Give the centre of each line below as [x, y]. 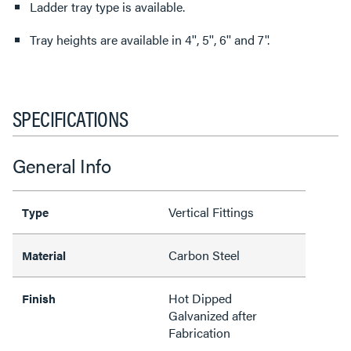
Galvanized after [213, 315]
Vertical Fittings [211, 212]
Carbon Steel [204, 255]
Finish [39, 298]
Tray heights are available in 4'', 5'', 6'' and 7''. [150, 40]
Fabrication [199, 333]
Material [44, 255]
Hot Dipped [200, 298]
